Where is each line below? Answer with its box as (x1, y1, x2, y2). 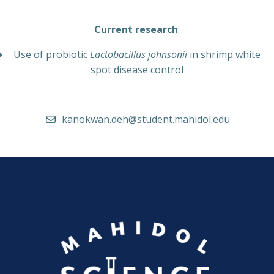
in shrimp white (187, 47, 261, 61)
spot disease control (91, 62, 183, 76)
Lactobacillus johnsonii (90, 47, 187, 61)
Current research (94, 22, 178, 36)
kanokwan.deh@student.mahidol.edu (61, 112, 230, 126)
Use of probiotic (13, 47, 90, 61)
